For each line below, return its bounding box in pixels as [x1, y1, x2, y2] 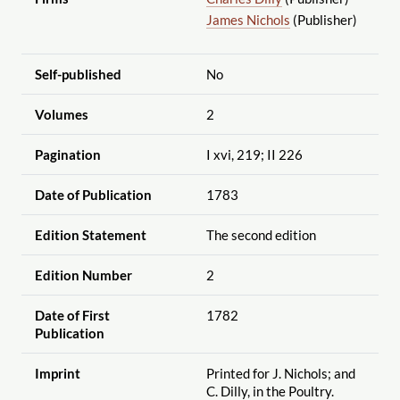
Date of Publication [34, 186, 152, 203]
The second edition [205, 226, 316, 243]
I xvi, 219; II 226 [205, 146, 303, 162]
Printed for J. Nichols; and [205, 364, 355, 381]
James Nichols [205, 11, 290, 28]
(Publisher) [289, 11, 357, 28]
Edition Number [34, 266, 132, 283]
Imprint [34, 364, 80, 381]
